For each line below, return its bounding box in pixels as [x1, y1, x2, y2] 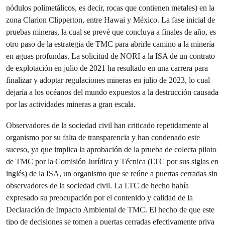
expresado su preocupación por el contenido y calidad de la [6, 193, 193, 202]
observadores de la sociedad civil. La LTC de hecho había [6, 181, 189, 190]
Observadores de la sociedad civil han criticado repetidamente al [6, 121, 208, 130]
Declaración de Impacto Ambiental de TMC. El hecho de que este [6, 205, 214, 214]
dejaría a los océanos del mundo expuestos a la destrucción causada [6, 87, 218, 97]
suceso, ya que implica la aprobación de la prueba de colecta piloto [6, 145, 216, 154]
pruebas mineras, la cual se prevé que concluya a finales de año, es [6, 27, 216, 37]
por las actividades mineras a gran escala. [6, 99, 136, 109]
